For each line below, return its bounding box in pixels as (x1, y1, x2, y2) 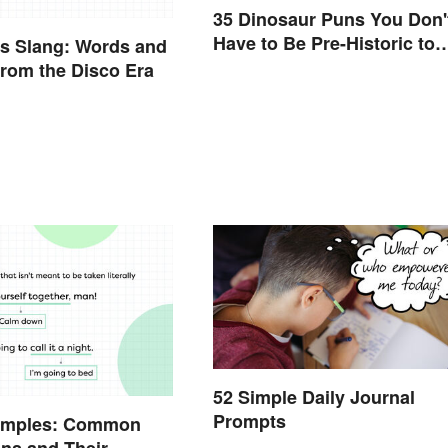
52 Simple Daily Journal (212, 384, 415, 411)
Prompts (212, 408, 286, 435)
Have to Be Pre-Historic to (212, 30, 435, 57)
